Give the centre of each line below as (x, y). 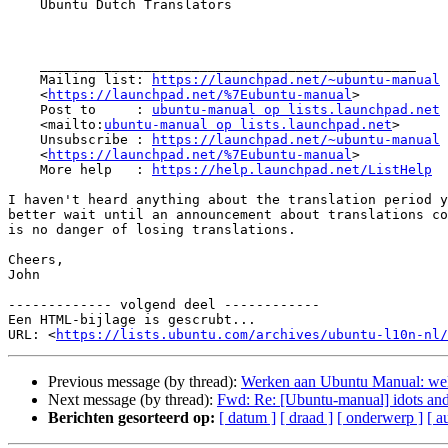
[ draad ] (306, 418)
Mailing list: (96, 80)
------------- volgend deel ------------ (164, 305)
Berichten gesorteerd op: (131, 418)
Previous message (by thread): (144, 382)
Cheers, (36, 260)
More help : (96, 170)
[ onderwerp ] (380, 418)
